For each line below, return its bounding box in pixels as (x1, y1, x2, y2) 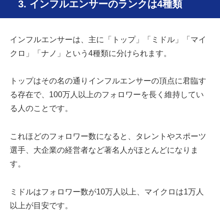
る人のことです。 (10, 104, 73, 113)
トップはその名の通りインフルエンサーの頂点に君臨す (10, 77, 206, 85)
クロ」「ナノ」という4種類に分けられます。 (10, 49, 171, 57)
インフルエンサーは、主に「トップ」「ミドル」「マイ (10, 35, 206, 44)
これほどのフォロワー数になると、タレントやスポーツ (10, 132, 206, 141)
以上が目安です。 (10, 201, 73, 210)
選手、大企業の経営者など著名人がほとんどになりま (10, 146, 198, 155)
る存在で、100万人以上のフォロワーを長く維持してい (10, 90, 204, 99)
